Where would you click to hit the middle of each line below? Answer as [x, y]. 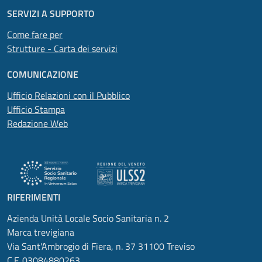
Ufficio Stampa [36, 109]
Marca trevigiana [41, 232]
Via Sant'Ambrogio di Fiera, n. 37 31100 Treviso [101, 246]
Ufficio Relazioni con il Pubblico [68, 95]
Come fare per [35, 35]
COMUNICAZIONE [43, 74]
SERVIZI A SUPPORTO [51, 13]
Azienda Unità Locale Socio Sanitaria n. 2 [88, 218]
